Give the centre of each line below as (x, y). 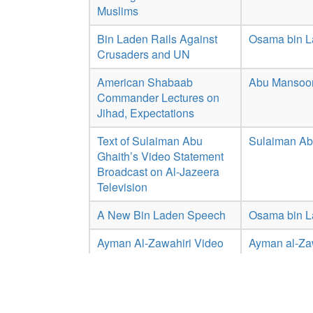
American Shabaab (145, 82)
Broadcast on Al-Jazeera (158, 172)
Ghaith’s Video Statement (160, 156)
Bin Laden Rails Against (157, 39)
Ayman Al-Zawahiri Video (160, 243)
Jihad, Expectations (146, 113)
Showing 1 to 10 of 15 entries (153, 303)
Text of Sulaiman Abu (150, 141)
